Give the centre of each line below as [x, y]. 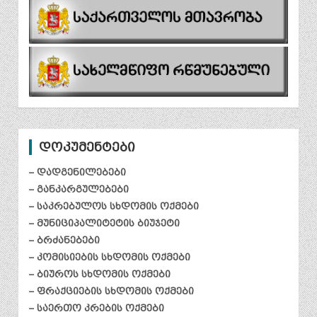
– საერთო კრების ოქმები [97, 309]
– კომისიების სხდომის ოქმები [110, 258]
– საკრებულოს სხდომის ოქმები [114, 207]
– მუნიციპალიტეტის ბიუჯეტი [105, 224]
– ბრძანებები [65, 241]
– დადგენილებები [78, 173]
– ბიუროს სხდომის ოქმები [100, 275]
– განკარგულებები [79, 190]
